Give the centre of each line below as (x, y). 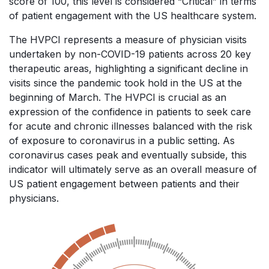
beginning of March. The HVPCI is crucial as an (118, 97)
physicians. (35, 198)
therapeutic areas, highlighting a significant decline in (128, 68)
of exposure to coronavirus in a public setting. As (122, 140)
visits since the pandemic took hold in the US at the (125, 83)
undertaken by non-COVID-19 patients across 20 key (130, 54)
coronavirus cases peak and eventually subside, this (128, 155)
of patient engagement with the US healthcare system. (133, 15)
